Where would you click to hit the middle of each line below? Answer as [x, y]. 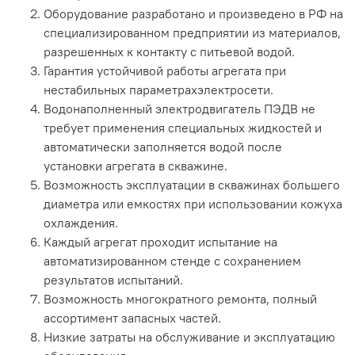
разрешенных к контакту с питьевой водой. [169, 52]
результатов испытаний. [115, 280]
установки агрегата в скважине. [136, 166]
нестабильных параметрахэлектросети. [158, 90]
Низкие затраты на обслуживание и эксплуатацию [189, 337]
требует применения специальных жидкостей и [183, 128]
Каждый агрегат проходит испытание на [160, 242]
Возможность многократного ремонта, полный [180, 299]
